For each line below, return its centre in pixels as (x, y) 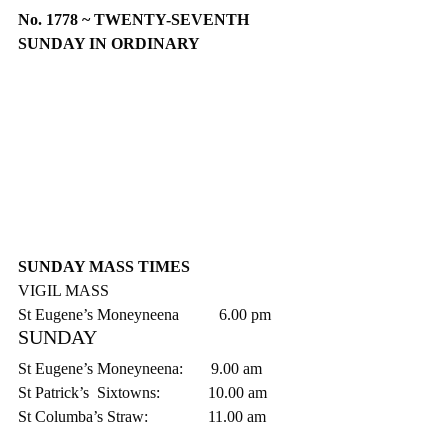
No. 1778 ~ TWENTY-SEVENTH (135, 19)
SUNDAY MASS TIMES (104, 266)
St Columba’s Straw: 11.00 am (142, 416)
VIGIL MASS (63, 290)
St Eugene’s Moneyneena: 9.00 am (140, 368)
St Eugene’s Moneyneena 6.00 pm (144, 314)
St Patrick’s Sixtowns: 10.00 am (142, 392)
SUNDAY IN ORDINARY (109, 43)
